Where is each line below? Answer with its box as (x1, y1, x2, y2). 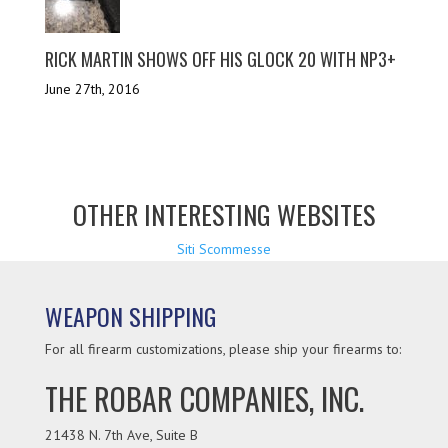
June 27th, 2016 (44, 79, 140, 98)
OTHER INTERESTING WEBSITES (73, 195, 375, 235)
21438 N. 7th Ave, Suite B (44, 426, 198, 445)
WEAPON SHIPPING (44, 298, 216, 335)
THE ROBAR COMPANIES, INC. (44, 376, 364, 422)
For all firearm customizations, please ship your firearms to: (44, 340, 401, 359)
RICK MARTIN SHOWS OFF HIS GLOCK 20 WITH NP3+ (44, 45, 396, 72)
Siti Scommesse (177, 240, 271, 259)
